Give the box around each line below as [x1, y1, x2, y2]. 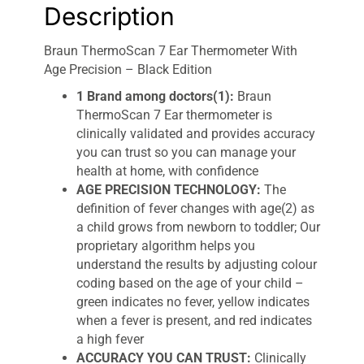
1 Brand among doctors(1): [76, 89, 234, 105]
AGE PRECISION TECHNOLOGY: [76, 182, 261, 198]
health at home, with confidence [76, 163, 258, 180]
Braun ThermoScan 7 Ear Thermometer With [44, 43, 297, 59]
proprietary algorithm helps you [76, 238, 255, 254]
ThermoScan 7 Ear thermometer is [76, 107, 272, 123]
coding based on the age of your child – [76, 275, 304, 292]
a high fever [76, 331, 144, 348]
